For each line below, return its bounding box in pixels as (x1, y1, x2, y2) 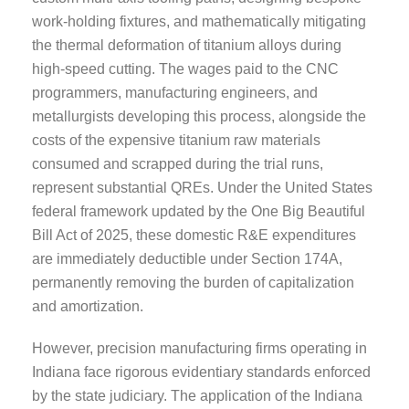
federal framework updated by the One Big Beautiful (32, 203, 365, 219)
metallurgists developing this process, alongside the (32, 108, 366, 124)
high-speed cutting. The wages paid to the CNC (32, 60, 339, 77)
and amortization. (32, 298, 143, 314)
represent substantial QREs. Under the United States (32, 179, 372, 195)
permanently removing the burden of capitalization (32, 274, 354, 290)
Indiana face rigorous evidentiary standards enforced (32, 363, 371, 380)
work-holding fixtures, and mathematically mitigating (32, 13, 366, 29)
